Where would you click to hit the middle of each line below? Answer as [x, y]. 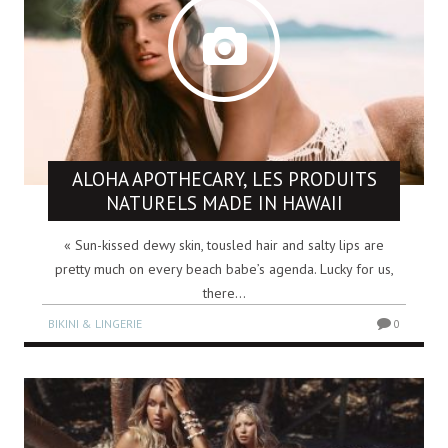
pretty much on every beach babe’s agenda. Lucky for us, [224, 268]
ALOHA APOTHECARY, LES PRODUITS [224, 178]
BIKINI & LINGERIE [95, 323]
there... [224, 292]
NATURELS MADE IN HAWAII [224, 202]
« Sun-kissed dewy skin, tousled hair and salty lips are [224, 244]
